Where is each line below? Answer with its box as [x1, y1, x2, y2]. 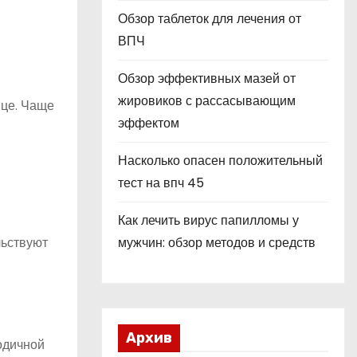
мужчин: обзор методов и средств [118, 233, 316, 252]
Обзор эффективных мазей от [118, 69, 296, 88]
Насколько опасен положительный [118, 151, 323, 170]
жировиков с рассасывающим [118, 92, 296, 110]
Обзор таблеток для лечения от [118, 10, 301, 28]
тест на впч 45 [118, 174, 204, 192]
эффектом [118, 114, 179, 132]
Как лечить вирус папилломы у [118, 211, 299, 229]
